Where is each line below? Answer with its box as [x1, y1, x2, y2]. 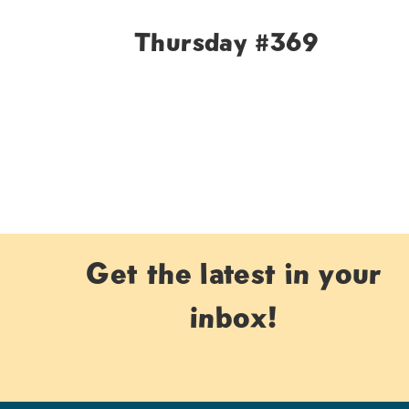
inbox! [189, 299, 278, 337]
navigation [50, 166, 195, 204]
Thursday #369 [134, 25, 319, 58]
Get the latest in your [86, 255, 382, 293]
